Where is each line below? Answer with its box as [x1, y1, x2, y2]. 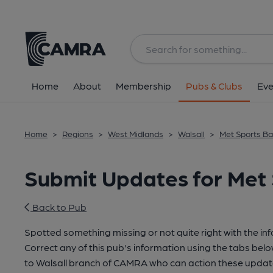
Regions [62, 129, 93, 138]
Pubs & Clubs [186, 80, 243, 91]
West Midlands [108, 129, 163, 138]
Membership [116, 80, 171, 91]
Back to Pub [30, 201, 87, 213]
